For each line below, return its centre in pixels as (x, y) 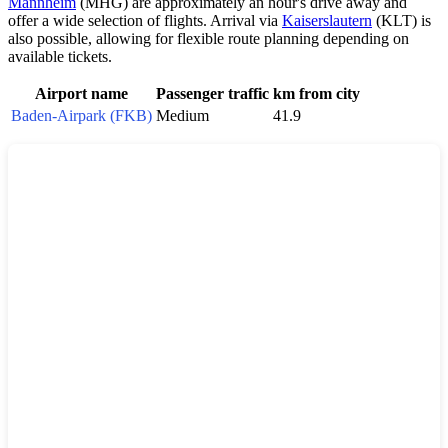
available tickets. (60, 56)
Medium (182, 115)
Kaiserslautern (327, 20)
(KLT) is (401, 20)
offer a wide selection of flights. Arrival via (145, 20)
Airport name (81, 93)
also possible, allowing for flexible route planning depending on (208, 38)
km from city (316, 93)
